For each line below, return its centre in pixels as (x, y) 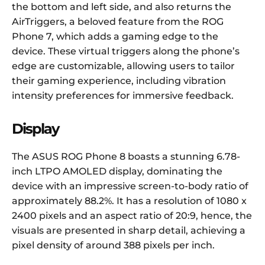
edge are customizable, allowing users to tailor (123, 66)
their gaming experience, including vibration (119, 81)
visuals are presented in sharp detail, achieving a (129, 231)
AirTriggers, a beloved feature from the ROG (118, 22)
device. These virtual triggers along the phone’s (126, 51)
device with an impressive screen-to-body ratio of (130, 186)
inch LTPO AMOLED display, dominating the (117, 172)
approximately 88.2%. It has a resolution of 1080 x (129, 201)
